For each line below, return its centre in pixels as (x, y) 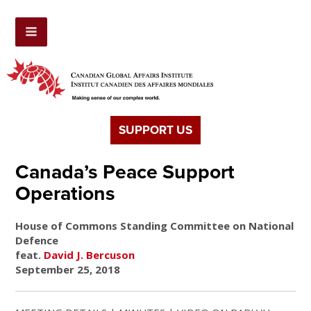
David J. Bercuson (90, 255)
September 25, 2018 (68, 270)
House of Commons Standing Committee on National (155, 226)
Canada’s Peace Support (125, 173)
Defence (37, 241)
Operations (66, 194)
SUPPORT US (155, 131)
